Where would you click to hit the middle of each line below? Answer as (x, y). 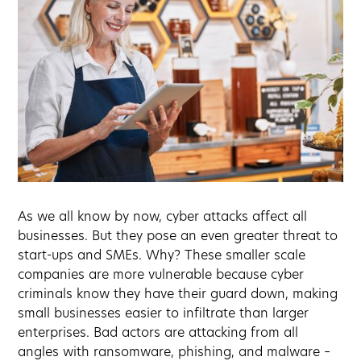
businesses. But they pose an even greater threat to (178, 237)
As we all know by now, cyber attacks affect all (163, 217)
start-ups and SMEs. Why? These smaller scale (162, 256)
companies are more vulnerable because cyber (161, 275)
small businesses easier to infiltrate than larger (164, 314)
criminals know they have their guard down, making (178, 295)
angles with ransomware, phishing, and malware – (174, 353)
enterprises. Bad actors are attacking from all (158, 333)
